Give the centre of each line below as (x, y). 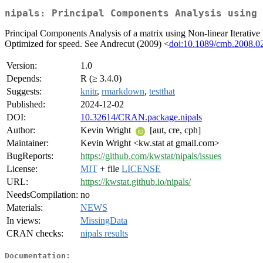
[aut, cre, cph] (174, 130)
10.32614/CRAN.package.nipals (141, 117)
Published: (26, 104)
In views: (23, 221)
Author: (21, 130)
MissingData (104, 221)
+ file (109, 169)
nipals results (104, 234)
